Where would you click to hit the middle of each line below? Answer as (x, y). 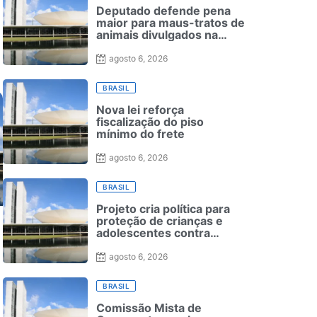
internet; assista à (146, 47)
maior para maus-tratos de (171, 23)
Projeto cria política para (163, 209)
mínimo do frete (140, 134)
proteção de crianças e (160, 221)
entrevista (125, 59)
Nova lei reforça (140, 110)
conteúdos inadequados (163, 245)
